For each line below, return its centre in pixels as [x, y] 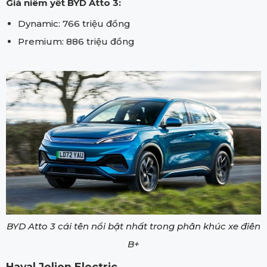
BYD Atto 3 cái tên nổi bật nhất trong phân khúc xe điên [133, 226]
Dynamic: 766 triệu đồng [74, 23]
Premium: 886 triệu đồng [77, 41]
